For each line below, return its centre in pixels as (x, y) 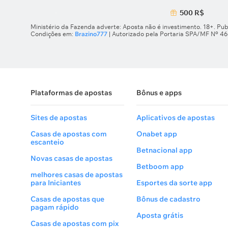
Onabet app (157, 134)
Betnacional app (164, 150)
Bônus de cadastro (168, 199)
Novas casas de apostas (72, 158)
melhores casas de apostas (77, 175)
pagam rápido (55, 207)
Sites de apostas (59, 118)
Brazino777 (91, 34)
